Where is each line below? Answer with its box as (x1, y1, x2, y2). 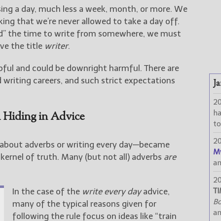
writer (44, 40, 68, 51)
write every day (81, 186, 141, 196)
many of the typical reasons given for (12, 198, 156, 209)
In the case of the (12, 186, 82, 196)
